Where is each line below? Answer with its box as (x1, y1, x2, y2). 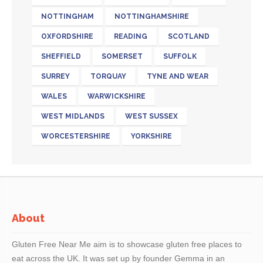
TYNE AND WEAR (147, 72, 208, 80)
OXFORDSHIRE (41, 32, 93, 41)
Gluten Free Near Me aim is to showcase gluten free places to (12, 239, 242, 249)
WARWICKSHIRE (87, 92, 146, 100)
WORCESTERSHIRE (41, 131, 110, 140)
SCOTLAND (168, 32, 210, 41)
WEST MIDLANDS (41, 112, 104, 120)
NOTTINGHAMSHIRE (114, 12, 189, 21)
